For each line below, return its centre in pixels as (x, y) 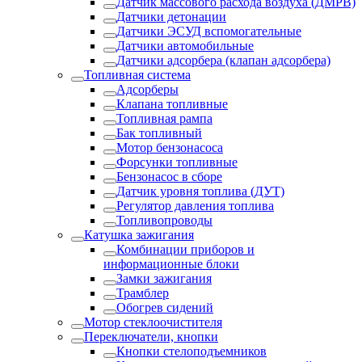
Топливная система (137, 75)
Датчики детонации (171, 17)
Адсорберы (147, 89)
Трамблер (143, 293)
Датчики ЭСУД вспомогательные (209, 31)
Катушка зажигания (139, 235)
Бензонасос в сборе (169, 177)
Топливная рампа (164, 118)
